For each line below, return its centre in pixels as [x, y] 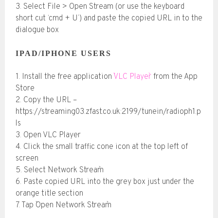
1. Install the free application [64, 77]
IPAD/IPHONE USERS [63, 54]
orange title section [49, 194]
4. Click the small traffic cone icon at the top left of [101, 147]
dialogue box [37, 30]
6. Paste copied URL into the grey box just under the [105, 182]
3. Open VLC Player [48, 136]
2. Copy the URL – [46, 100]
